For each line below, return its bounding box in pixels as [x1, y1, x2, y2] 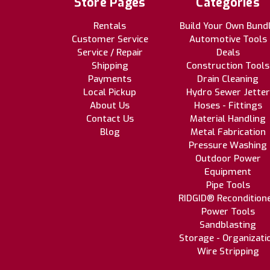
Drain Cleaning [197, 72, 259, 85]
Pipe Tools [206, 178, 250, 191]
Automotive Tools [189, 33, 267, 45]
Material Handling [190, 112, 266, 125]
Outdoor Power [195, 152, 261, 165]
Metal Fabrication [190, 125, 266, 138]
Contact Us [86, 112, 134, 125]
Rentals [93, 19, 126, 32]
